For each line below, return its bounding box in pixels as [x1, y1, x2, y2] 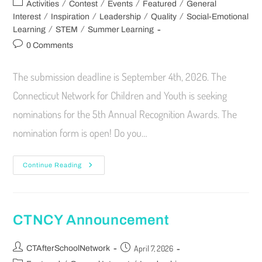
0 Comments [26, 40, 74, 50]
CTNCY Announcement [13, 212, 170, 227]
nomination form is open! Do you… [13, 126, 148, 139]
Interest [13, 12, 42, 21]
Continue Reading [23, 161, 82, 168]
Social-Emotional [187, 12, 249, 21]
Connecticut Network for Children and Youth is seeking [13, 88, 227, 102]
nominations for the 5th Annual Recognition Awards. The [13, 107, 237, 120]
